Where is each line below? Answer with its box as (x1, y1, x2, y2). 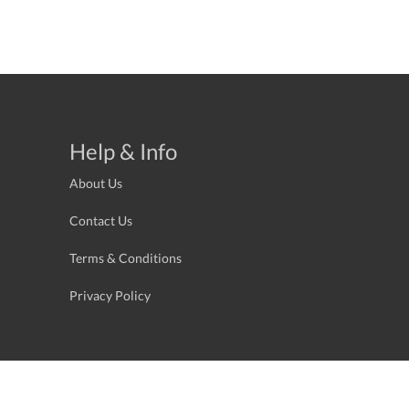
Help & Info (69, 137, 177, 164)
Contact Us (69, 212, 132, 228)
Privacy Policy (69, 287, 151, 303)
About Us (69, 174, 122, 191)
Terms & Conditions (69, 249, 182, 266)
